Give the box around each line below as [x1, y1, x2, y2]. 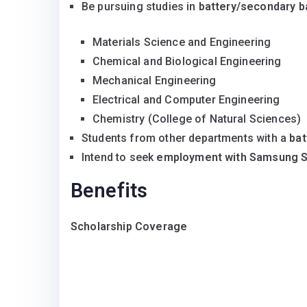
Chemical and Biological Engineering [93, 55, 282, 69]
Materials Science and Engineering [93, 36, 271, 49]
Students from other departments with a [82, 132, 290, 145]
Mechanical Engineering [93, 74, 217, 88]
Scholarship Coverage [71, 220, 188, 234]
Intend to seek [82, 151, 157, 164]
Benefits [71, 179, 148, 203]
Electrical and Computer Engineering [93, 93, 280, 107]
